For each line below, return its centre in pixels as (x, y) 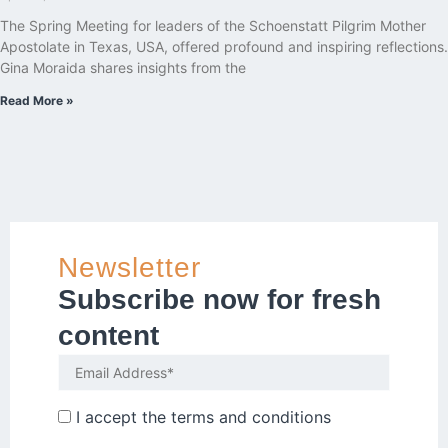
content (108, 336)
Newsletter (129, 268)
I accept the (121, 416)
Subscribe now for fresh (219, 300)
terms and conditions (251, 416)
